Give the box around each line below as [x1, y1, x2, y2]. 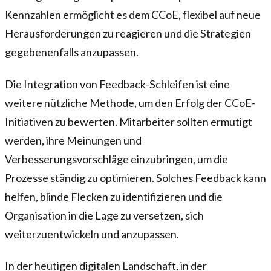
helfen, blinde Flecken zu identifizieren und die [5, 189, 223, 203]
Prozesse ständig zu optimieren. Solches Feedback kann [5, 171, 266, 184]
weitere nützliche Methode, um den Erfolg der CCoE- [5, 96, 255, 109]
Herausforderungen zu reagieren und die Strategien [5, 26, 251, 40]
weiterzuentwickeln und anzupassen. [5, 227, 179, 241]
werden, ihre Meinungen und [5, 133, 142, 147]
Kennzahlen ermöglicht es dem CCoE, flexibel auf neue [5, 7, 261, 21]
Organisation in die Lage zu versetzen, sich [5, 208, 204, 222]
